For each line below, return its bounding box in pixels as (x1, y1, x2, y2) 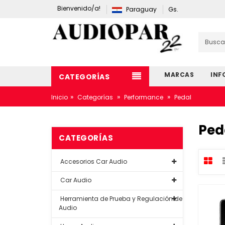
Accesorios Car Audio (59, 157, 127, 166)
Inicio (51, 93, 68, 101)
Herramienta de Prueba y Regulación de (59, 194, 182, 203)
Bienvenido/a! (57, 4, 100, 13)
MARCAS (164, 70, 194, 79)
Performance (124, 93, 163, 101)
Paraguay (126, 5, 157, 14)
